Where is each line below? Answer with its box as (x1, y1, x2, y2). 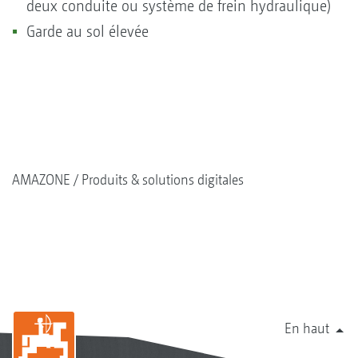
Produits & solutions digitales (82, 170, 244, 188)
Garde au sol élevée (26, 22, 149, 41)
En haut (284, 319, 329, 336)
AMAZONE (12, 170, 70, 188)
